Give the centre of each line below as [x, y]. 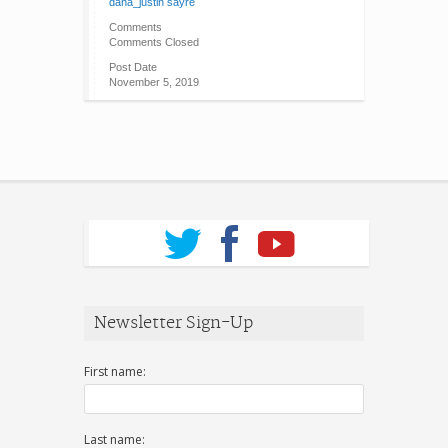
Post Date [133, 67]
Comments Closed [154, 42]
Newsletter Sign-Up [173, 323]
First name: [115, 372]
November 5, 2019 [154, 82]
